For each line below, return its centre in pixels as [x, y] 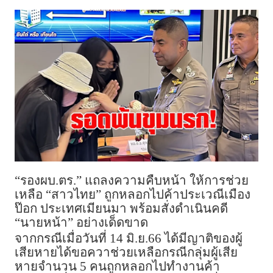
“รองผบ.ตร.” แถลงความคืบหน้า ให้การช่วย [132, 181]
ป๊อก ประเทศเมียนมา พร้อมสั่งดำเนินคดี [121, 209]
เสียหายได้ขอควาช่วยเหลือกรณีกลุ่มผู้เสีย [126, 253]
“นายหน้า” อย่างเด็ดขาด [81, 223]
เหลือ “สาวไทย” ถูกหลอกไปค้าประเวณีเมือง [133, 195]
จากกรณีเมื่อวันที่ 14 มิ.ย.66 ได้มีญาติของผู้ [129, 239]
